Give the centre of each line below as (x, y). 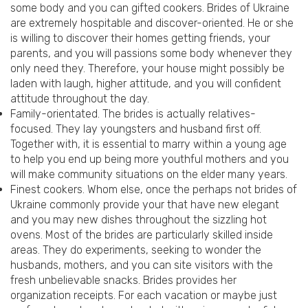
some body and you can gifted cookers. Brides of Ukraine (150, 8)
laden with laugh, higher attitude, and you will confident (146, 84)
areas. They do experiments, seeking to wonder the (136, 250)
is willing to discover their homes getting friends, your (140, 38)
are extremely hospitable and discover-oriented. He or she (152, 23)
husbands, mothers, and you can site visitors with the (142, 265)
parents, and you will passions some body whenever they (151, 54)
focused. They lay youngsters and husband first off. (136, 129)
